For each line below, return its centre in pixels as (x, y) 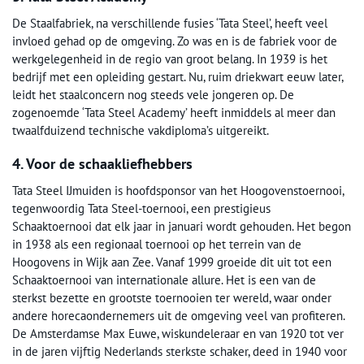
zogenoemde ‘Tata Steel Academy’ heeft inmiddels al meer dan (174, 113)
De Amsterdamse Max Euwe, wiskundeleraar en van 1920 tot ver (178, 334)
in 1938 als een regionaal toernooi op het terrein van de (157, 245)
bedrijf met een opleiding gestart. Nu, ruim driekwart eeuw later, (178, 77)
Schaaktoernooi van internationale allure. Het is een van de (164, 280)
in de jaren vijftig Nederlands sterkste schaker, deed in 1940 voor (180, 352)
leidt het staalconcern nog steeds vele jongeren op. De (153, 95)
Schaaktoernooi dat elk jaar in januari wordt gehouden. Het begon (182, 227)
